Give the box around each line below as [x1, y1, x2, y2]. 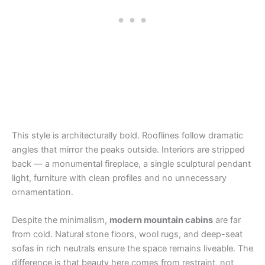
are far [213, 215, 241, 226]
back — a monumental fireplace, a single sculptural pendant [12, 159, 251, 170]
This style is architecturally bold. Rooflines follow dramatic [12, 130, 243, 141]
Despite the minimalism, [12, 215, 109, 226]
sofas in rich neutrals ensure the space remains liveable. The [12, 243, 253, 254]
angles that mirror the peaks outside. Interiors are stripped [12, 144, 245, 156]
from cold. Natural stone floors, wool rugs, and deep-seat [12, 229, 243, 240]
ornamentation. [12, 187, 73, 198]
